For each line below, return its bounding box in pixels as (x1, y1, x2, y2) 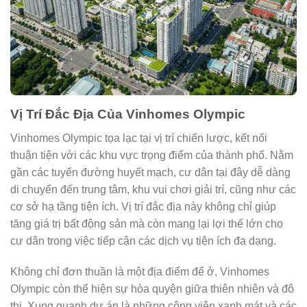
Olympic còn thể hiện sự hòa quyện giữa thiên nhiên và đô (10, 283, 294, 295)
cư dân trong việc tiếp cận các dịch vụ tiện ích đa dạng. (10, 234, 276, 247)
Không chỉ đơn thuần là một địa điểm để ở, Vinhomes (10, 266, 269, 278)
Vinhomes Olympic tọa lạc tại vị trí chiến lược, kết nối (10, 132, 267, 144)
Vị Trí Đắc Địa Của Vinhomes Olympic (10, 106, 245, 121)
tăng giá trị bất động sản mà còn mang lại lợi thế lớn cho (10, 217, 283, 230)
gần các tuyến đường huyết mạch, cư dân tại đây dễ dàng (10, 166, 291, 178)
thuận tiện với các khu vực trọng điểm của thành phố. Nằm (10, 149, 293, 161)
